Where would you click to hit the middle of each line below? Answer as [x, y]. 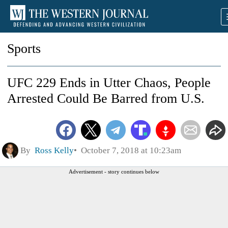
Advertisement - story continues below [114, 171]
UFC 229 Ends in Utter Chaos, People [109, 83]
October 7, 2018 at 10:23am [129, 150]
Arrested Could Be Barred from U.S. [106, 98]
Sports [24, 49]
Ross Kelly [54, 150]
